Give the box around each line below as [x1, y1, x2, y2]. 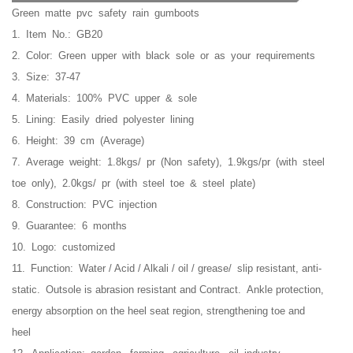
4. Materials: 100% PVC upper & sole [12, 92, 197, 105]
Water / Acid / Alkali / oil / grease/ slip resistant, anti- [79, 262, 321, 275]
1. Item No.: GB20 [12, 28, 102, 41]
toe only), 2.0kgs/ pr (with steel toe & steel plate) [12, 177, 255, 190]
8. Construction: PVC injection [12, 199, 157, 211]
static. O [12, 284, 54, 296]
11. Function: [12, 262, 73, 275]
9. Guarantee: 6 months [12, 220, 127, 232]
